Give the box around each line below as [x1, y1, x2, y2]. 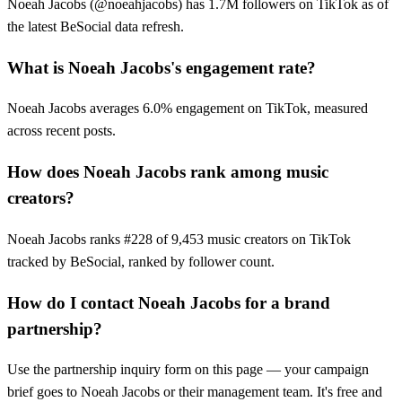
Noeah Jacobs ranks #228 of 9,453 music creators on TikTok [7, 231, 351, 247]
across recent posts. [7, 123, 116, 139]
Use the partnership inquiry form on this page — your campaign [7, 362, 369, 378]
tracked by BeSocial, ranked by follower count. [7, 253, 275, 269]
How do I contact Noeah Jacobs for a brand [7, 293, 330, 312]
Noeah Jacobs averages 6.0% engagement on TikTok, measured [7, 100, 368, 117]
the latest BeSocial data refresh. [7, 19, 184, 35]
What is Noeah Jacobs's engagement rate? [7, 57, 316, 77]
